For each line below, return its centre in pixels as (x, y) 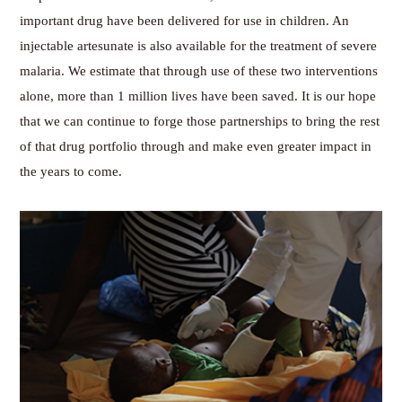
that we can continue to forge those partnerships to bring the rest (200, 121)
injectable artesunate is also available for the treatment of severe (199, 45)
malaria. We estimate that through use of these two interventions (199, 70)
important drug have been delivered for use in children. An (185, 20)
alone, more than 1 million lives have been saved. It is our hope (198, 96)
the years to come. (71, 171)
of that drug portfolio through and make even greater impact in (196, 146)
